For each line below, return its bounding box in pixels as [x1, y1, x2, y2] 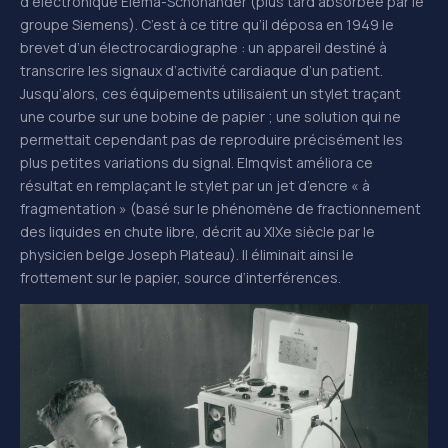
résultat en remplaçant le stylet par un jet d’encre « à [20, 176, 370, 196]
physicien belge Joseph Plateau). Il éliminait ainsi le [20, 245, 354, 265]
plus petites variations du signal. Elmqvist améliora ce [20, 153, 373, 173]
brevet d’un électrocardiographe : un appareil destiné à [20, 38, 387, 58]
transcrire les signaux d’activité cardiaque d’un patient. [20, 61, 383, 81]
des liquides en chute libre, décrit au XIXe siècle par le [20, 222, 375, 242]
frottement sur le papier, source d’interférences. [20, 268, 341, 288]
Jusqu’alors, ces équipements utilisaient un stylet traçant [20, 84, 401, 104]
